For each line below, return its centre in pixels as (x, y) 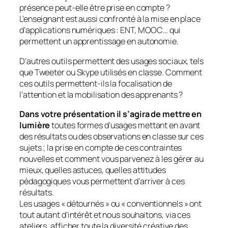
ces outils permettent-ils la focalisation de (96, 83)
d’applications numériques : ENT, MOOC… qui (100, 30)
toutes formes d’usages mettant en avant (125, 125)
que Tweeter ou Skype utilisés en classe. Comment (111, 72)
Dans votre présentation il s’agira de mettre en (111, 114)
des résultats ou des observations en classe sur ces (111, 136)
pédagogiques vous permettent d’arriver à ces (102, 181)
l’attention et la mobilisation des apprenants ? (101, 94)
